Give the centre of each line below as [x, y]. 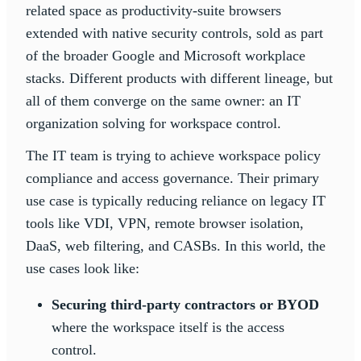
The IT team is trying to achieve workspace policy [173, 156]
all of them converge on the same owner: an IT [163, 101]
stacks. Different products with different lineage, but [179, 79]
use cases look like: [85, 269]
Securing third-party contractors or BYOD [185, 305]
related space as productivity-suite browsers [154, 11]
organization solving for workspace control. [154, 124]
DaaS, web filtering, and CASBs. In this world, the [176, 246]
